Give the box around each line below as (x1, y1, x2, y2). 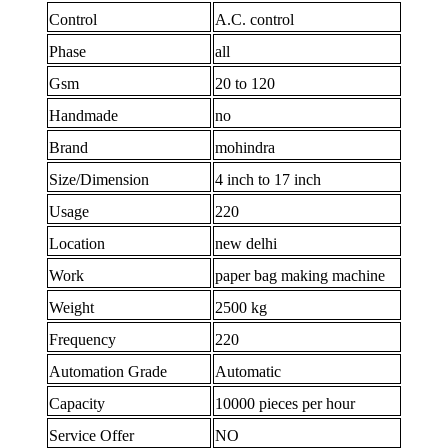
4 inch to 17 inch (215, 171, 322, 189)
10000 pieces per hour (215, 395, 356, 413)
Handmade (49, 107, 119, 125)
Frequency (49, 331, 117, 349)
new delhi (215, 235, 278, 253)
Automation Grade (49, 363, 168, 381)
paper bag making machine (215, 267, 386, 285)
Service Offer (49, 427, 135, 445)
